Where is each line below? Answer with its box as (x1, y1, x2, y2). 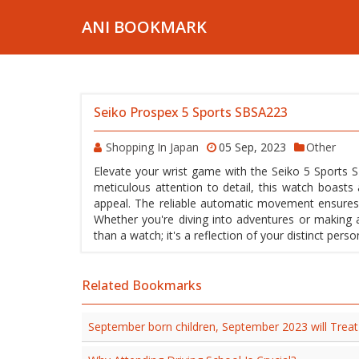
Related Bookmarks (82, 276, 202, 294)
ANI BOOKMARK (82, 16, 207, 38)
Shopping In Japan (106, 139, 199, 155)
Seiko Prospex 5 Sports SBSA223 (94, 103, 288, 121)
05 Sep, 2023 (219, 139, 286, 155)
